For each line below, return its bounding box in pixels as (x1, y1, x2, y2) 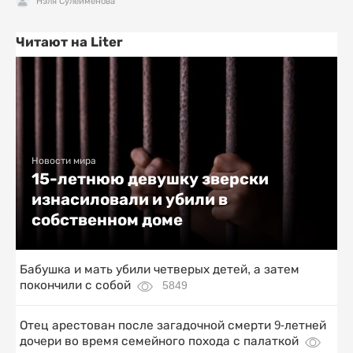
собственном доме (32, 210, 183, 229)
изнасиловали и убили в (32, 190, 228, 209)
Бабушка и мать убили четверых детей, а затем (20, 262, 299, 276)
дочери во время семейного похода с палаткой (20, 334, 299, 347)
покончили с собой (20, 278, 131, 292)
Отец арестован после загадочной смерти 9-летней (20, 318, 326, 332)
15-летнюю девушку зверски (32, 169, 269, 188)
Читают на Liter (16, 34, 123, 50)
